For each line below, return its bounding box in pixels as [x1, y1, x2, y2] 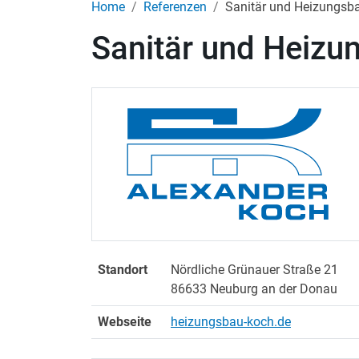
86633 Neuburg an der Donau [171, 281, 337, 297]
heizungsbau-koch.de [171, 314, 291, 330]
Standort [98, 262, 147, 278]
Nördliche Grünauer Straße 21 [171, 262, 338, 278]
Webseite [98, 314, 151, 330]
